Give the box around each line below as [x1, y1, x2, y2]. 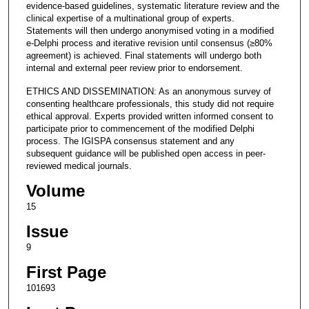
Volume [26, 181, 85, 200]
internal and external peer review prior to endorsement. [26, 62, 243, 73]
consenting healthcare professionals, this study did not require [26, 98, 274, 109]
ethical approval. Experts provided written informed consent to [26, 110, 273, 121]
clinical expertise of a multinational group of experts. [26, 12, 235, 23]
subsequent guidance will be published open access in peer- [26, 148, 266, 159]
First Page [26, 262, 106, 281]
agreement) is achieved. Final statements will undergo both [26, 50, 261, 61]
